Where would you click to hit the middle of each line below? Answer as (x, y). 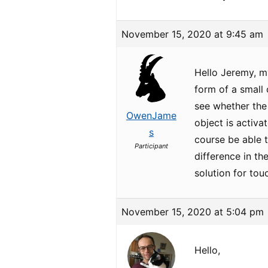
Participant (151, 146)
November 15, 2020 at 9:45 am (193, 34)
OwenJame (151, 115)
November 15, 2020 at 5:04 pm (193, 212)
